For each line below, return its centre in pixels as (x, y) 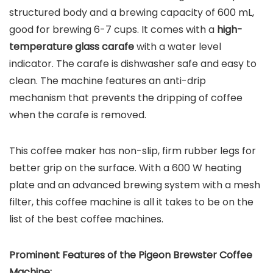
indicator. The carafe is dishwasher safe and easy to (133, 63)
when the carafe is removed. (78, 115)
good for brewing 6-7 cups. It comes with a (113, 29)
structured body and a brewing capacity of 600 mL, (132, 12)
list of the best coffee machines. (86, 219)
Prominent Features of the (74, 255)
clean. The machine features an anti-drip (108, 80)
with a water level (178, 46)
